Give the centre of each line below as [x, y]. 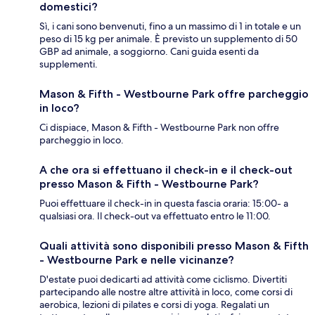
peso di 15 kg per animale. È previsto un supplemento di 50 [168, 39]
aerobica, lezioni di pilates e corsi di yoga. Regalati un [154, 305]
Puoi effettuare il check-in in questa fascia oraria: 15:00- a [164, 204]
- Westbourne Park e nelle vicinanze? [137, 260]
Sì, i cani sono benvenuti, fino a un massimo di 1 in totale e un [170, 26]
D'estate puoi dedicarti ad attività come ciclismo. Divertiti [163, 279]
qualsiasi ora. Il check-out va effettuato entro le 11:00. [155, 216]
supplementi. [69, 64]
